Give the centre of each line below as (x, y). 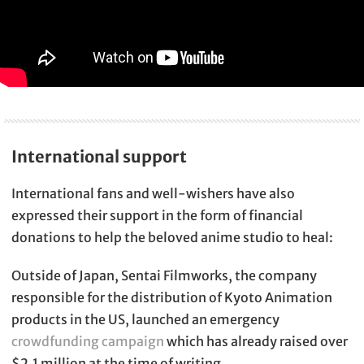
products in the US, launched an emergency (145, 320)
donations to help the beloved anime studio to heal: (172, 238)
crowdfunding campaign (88, 342)
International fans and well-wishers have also (153, 194)
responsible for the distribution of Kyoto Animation (172, 298)
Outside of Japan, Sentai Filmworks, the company (164, 276)
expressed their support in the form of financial (157, 216)
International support (99, 157)
